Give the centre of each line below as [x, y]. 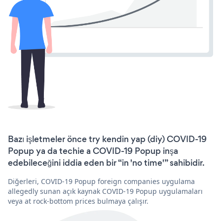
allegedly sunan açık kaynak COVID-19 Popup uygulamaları [105, 191]
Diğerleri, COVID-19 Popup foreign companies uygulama [101, 181]
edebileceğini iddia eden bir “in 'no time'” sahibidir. [106, 163]
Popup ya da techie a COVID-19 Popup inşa [93, 151]
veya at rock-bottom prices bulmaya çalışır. [78, 201]
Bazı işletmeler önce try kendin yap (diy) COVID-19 [107, 139]
